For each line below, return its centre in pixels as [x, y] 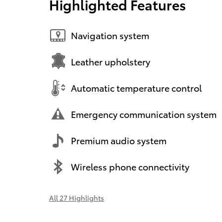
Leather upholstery [111, 61]
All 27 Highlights [77, 197]
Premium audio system [119, 140]
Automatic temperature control [136, 88]
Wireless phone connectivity [130, 166]
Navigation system [110, 35]
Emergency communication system [144, 114]
